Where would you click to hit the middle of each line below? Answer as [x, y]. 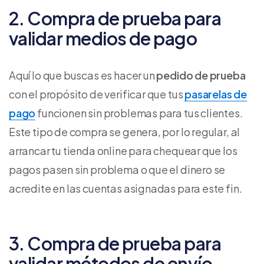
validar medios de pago [103, 38]
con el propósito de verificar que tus [97, 94]
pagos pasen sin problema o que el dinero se [117, 169]
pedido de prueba [201, 75]
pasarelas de [216, 94]
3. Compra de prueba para [115, 243]
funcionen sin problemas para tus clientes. [139, 113]
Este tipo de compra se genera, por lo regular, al [125, 131]
